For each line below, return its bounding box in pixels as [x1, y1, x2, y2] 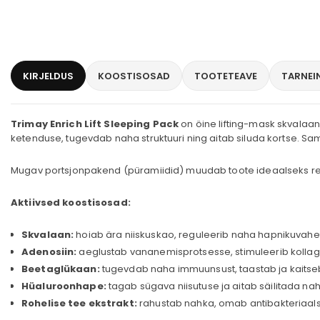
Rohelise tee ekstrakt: [21, 296, 137, 310]
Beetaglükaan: [21, 262, 100, 276]
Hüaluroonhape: [21, 279, 106, 293]
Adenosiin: [21, 245, 77, 259]
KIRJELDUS [23, 69, 74, 83]
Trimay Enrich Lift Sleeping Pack [11, 117, 179, 131]
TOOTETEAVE [194, 69, 257, 83]
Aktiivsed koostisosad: [11, 196, 131, 209]
